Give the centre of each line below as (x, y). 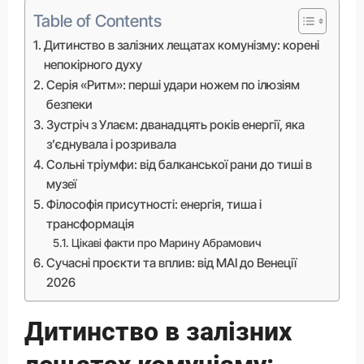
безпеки (69, 104)
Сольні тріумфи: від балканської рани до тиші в (179, 164)
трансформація (90, 223)
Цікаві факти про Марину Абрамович (166, 243)
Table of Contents (97, 20)
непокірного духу (93, 64)
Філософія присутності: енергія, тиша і (154, 204)
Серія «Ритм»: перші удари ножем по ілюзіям (173, 84)
